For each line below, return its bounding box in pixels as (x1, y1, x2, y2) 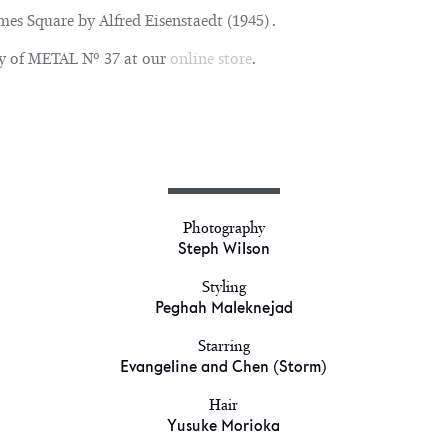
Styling (201, 276, 246, 298)
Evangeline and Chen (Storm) (120, 357, 328, 378)
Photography (182, 217, 265, 239)
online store (169, 48, 252, 69)
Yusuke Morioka (167, 416, 281, 437)
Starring (197, 335, 250, 357)
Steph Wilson (177, 239, 270, 260)
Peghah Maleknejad (154, 298, 293, 319)
